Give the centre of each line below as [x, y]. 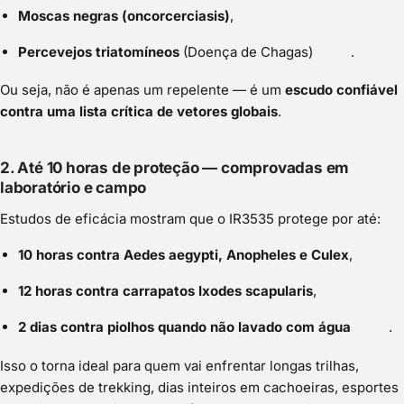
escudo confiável [341, 90]
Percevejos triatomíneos [99, 52]
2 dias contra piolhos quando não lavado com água [184, 327]
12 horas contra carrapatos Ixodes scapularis [165, 291]
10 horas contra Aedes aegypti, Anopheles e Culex [184, 255]
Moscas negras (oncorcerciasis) [124, 16]
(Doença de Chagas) [246, 52]
